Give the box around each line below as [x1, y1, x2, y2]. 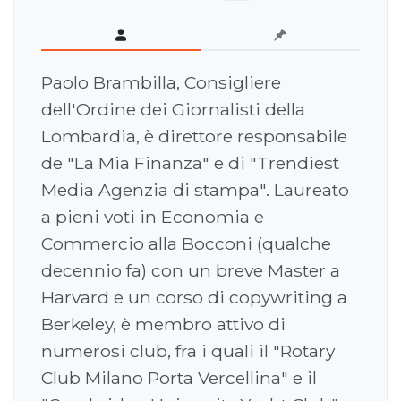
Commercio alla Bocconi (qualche [41, 233, 331, 255]
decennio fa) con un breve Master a [41, 260, 340, 282]
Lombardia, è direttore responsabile [41, 125, 347, 148]
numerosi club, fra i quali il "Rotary [41, 340, 335, 363]
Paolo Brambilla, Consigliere [41, 72, 281, 94]
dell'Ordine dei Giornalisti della [41, 98, 305, 121]
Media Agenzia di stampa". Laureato [41, 179, 349, 201]
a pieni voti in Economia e [41, 206, 264, 228]
